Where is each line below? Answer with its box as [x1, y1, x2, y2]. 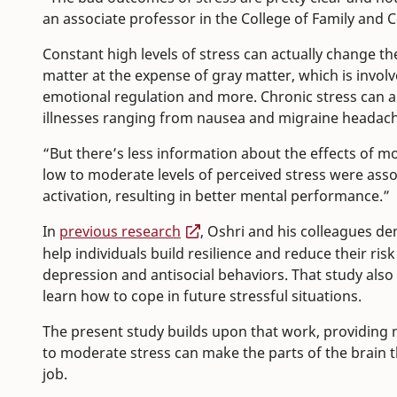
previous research [59, 222, 181, 242]
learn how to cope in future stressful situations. [43, 286, 362, 307]
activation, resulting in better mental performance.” [43, 186, 390, 206]
